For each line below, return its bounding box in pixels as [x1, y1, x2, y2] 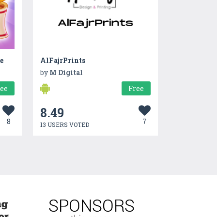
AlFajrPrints [40, 55, 85, 65]
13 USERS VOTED [40, 120, 89, 128]
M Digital [49, 67, 83, 77]
